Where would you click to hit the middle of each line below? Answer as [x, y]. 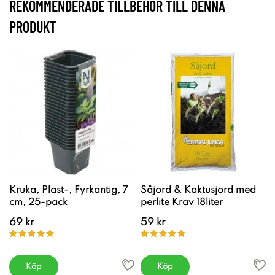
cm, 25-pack [38, 202]
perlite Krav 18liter [182, 202]
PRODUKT [33, 26]
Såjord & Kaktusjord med [198, 190]
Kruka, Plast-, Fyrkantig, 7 [69, 190]
